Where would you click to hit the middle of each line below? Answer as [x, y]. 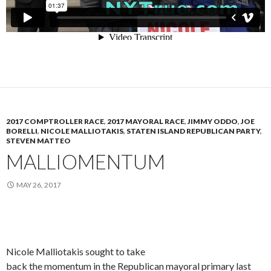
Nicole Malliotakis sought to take [76, 252]
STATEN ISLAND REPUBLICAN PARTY [193, 131]
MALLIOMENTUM [86, 162]
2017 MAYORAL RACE [146, 122]
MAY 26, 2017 [39, 185]
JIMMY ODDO [213, 122]
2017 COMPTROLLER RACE [55, 122]
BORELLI [22, 131]
